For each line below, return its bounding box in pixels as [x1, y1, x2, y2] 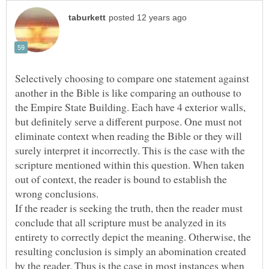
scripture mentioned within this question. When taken [15, 157, 244, 172]
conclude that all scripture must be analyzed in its [15, 214, 226, 229]
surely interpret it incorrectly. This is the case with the [15, 142, 245, 157]
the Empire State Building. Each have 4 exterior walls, [15, 99, 246, 114]
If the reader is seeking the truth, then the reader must [15, 200, 243, 215]
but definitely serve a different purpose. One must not [15, 113, 242, 128]
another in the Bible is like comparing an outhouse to [15, 85, 241, 100]
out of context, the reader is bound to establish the [15, 171, 227, 186]
